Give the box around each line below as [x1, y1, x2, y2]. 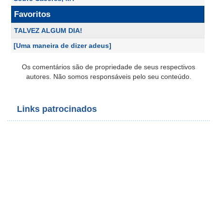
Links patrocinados [17, 104, 97, 114]
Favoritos [14, 10, 50, 19]
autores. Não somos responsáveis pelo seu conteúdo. [26, 73, 191, 80]
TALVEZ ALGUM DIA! [14, 27, 82, 34]
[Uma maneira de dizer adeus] [14, 42, 111, 49]
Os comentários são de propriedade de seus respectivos [22, 63, 195, 71]
